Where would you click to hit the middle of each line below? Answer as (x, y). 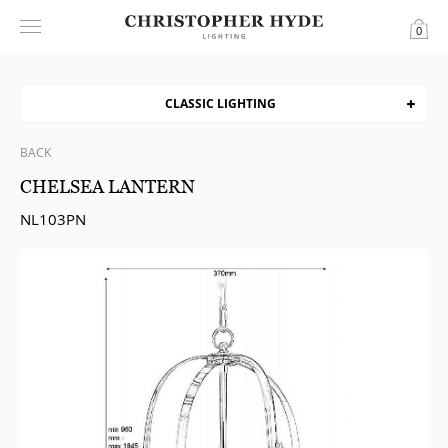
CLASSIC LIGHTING (220, 103)
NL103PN (53, 219)
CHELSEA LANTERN (107, 186)
